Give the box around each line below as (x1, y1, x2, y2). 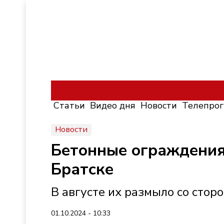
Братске (51, 158, 113, 180)
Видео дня (90, 99, 135, 111)
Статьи (53, 99, 85, 111)
